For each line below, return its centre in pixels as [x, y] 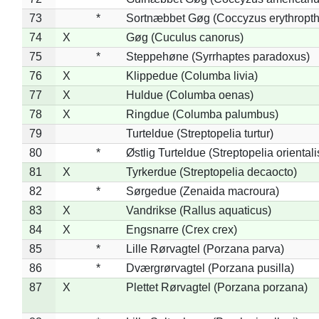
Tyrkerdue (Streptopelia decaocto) [211, 172]
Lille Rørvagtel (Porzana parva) [205, 249]
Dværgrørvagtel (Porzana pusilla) [210, 268]
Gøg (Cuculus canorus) [184, 37]
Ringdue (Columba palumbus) [202, 114]
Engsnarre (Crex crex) [181, 229]
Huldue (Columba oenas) [189, 95]
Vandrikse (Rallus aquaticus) [198, 210]
